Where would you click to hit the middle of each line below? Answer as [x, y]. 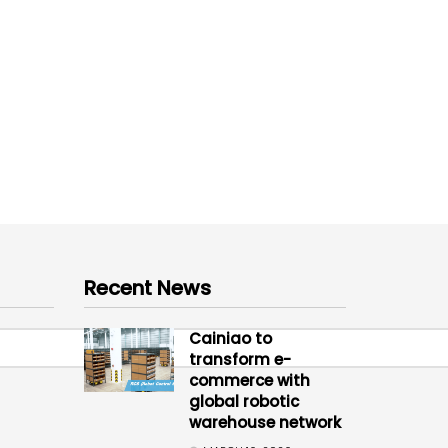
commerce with [249, 380]
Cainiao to [230, 338]
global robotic [243, 401]
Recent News [147, 287]
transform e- [239, 359]
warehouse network [264, 422]
